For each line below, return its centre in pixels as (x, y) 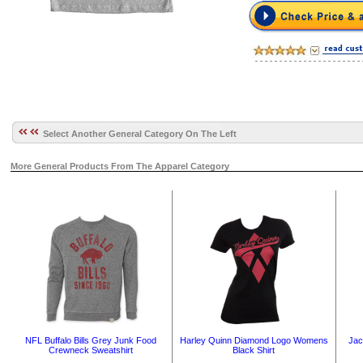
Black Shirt (254, 350)
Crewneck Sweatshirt (90, 350)
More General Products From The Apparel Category (120, 166)
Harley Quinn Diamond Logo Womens (254, 340)
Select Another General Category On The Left (137, 134)
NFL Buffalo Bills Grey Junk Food (90, 340)
